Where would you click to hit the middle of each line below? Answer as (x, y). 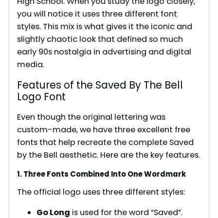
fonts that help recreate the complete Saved (105, 143)
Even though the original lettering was (91, 117)
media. (30, 65)
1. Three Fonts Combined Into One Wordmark (101, 174)
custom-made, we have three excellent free (103, 130)
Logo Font (41, 97)
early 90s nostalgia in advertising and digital (104, 52)
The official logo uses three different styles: (101, 192)
